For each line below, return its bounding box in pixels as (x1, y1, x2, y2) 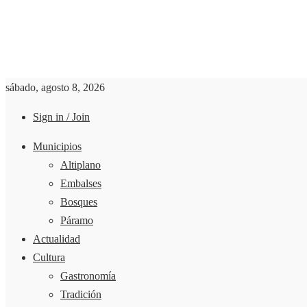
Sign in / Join (33, 111, 90, 123)
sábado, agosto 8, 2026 (5, 82, 105, 93)
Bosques (60, 196, 97, 208)
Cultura (33, 251, 65, 263)
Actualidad (33, 233, 80, 245)
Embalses (60, 177, 101, 189)
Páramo (60, 214, 93, 226)
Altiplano (60, 159, 101, 171)
